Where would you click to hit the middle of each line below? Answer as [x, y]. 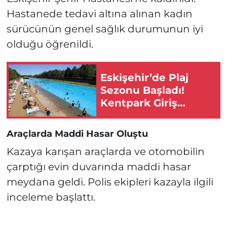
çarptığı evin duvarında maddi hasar [99, 166]
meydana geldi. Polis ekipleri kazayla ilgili [110, 182]
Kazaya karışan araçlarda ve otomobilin [105, 151]
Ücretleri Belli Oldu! [153, 115]
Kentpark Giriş [139, 103]
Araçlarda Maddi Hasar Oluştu [77, 134]
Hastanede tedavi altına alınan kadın [99, 14]
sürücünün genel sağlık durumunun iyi [105, 29]
